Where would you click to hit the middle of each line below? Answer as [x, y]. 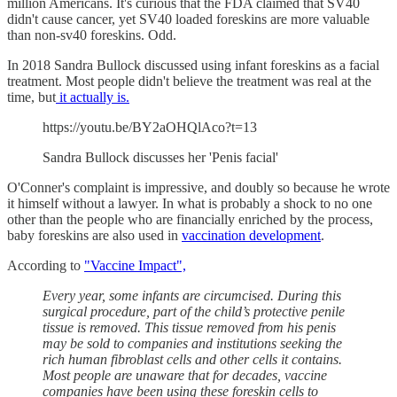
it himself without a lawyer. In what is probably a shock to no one [190, 204]
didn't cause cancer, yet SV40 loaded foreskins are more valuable [188, 19]
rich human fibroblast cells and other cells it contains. [192, 360]
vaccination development [251, 236]
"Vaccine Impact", [135, 266]
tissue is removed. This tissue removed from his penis [189, 328]
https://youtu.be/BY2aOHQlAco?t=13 [150, 128]
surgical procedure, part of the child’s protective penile [194, 312]
